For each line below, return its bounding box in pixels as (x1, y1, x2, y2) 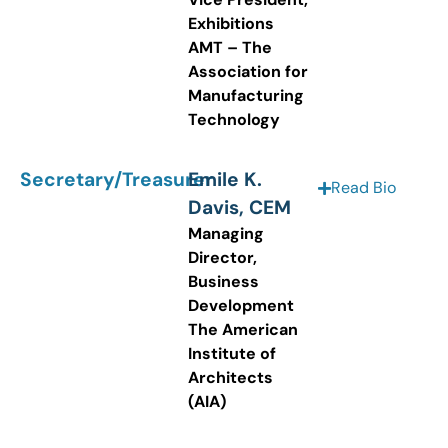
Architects (188, 367, 273, 389)
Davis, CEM (188, 195, 291, 221)
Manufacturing (188, 84, 304, 106)
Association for (188, 60, 308, 82)
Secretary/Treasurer (20, 167, 213, 193)
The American (188, 319, 298, 341)
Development (188, 295, 294, 317)
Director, (188, 247, 257, 269)
